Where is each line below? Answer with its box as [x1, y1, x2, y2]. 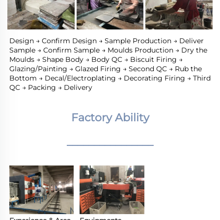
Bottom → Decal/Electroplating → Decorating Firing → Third [9, 74, 211, 83]
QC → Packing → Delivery [9, 83, 92, 92]
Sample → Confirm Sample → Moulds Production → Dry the [9, 46, 207, 55]
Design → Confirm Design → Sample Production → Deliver [9, 36, 204, 46]
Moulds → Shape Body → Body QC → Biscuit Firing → [9, 55, 183, 64]
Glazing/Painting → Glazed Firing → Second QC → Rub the [9, 64, 202, 74]
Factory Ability [71, 111, 149, 125]
